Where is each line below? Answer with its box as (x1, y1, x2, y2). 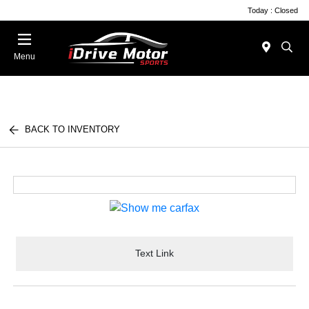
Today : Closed (248, 6, 298, 14)
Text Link (135, 248, 174, 259)
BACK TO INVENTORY (25, 124, 121, 134)
